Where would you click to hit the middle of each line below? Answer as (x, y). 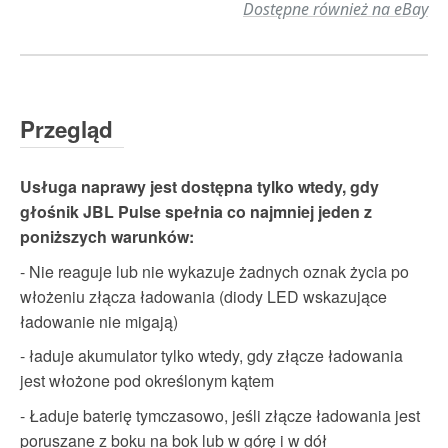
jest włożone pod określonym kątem (147, 381)
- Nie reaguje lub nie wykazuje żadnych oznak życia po (214, 271)
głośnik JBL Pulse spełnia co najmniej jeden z (196, 211)
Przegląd (66, 129)
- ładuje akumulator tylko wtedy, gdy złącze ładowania (211, 356)
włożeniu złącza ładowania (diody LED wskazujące (203, 296)
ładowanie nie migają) (99, 321)
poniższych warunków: (107, 236)
